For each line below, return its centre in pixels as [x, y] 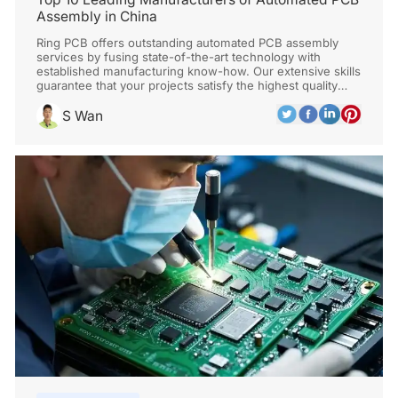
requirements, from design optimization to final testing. [193, 100]
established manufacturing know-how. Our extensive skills [199, 72]
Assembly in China [97, 17]
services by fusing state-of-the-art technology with [179, 57]
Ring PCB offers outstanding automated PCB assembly [188, 43]
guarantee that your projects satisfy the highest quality [187, 86]
